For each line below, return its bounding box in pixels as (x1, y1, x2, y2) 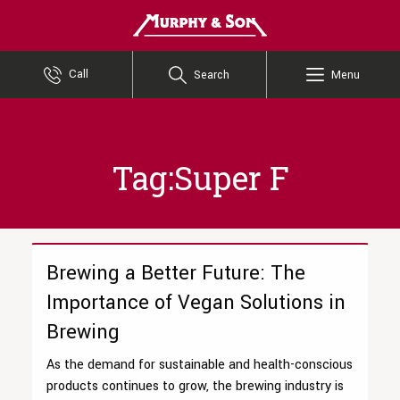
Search (194, 66, 230, 83)
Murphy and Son (267, 15, 362, 34)
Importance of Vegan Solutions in (46, 288, 346, 318)
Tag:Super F (111, 156, 289, 200)
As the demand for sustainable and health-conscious (46, 355, 353, 375)
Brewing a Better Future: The (46, 259, 305, 288)
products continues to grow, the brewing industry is (46, 377, 344, 396)
